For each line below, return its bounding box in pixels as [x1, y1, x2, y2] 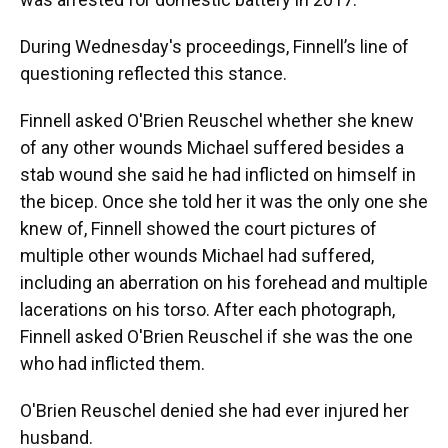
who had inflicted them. [20, 352, 205, 374]
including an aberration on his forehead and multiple [20, 271, 428, 293]
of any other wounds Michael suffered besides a [20, 136, 404, 158]
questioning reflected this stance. [20, 62, 287, 84]
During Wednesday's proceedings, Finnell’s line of [20, 35, 409, 57]
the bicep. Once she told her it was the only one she [20, 190, 428, 212]
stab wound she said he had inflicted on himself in [20, 163, 416, 185]
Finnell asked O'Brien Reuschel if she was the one [20, 325, 413, 347]
